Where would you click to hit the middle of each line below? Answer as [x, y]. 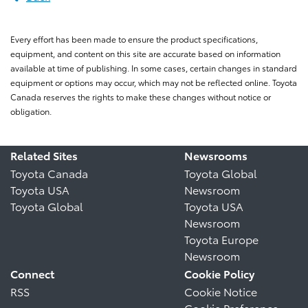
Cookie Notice [221, 291]
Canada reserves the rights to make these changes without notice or [141, 97]
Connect [32, 274]
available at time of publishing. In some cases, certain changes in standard [154, 68]
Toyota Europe [221, 239]
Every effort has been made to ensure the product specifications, [134, 39]
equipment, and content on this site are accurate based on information [145, 54]
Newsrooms [216, 155]
